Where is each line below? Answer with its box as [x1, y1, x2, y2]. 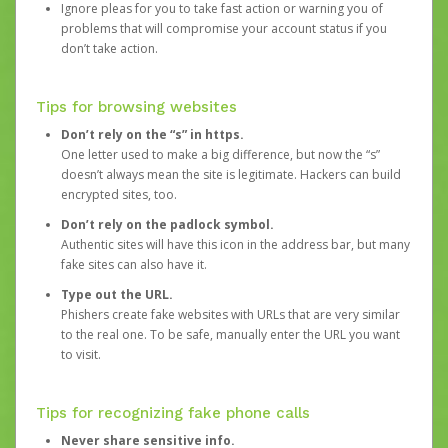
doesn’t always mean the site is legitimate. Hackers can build [61, 166, 401, 183]
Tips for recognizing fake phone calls [36, 404, 310, 422]
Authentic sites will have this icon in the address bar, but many [61, 236, 410, 253]
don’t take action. [61, 40, 158, 57]
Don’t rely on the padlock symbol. [61, 216, 277, 233]
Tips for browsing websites [36, 98, 237, 116]
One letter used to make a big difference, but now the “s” [61, 146, 380, 163]
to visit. [61, 346, 101, 363]
